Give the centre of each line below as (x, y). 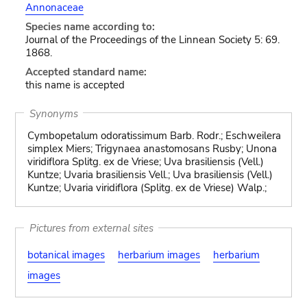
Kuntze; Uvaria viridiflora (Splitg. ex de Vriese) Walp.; (147, 188)
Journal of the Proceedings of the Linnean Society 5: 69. (152, 40)
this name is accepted (75, 85)
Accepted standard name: (86, 72)
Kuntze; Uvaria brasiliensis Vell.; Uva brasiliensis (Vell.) (150, 175)
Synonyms (53, 113)
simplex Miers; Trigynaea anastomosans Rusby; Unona (152, 149)
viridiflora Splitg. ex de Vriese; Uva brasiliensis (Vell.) (145, 162)
